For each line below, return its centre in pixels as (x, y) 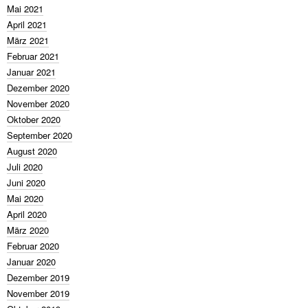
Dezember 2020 (38, 88)
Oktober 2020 (34, 119)
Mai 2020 (25, 198)
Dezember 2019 (38, 277)
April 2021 (27, 24)
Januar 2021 (31, 72)
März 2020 (28, 230)
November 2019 (38, 293)
